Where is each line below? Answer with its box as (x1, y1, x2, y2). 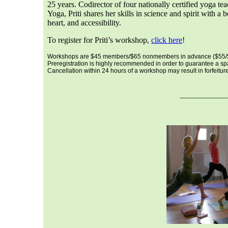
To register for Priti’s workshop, (47, 36, 151, 44)
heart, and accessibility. (47, 18, 123, 27)
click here (151, 36, 182, 44)
